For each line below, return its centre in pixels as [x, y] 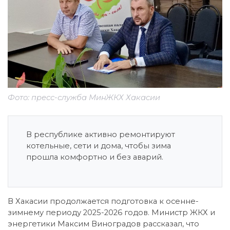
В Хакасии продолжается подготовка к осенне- [103, 201]
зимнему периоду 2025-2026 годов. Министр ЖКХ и [111, 212]
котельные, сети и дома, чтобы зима [99, 146]
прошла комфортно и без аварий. [95, 157]
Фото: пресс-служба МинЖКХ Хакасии [84, 97]
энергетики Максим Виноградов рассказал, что [103, 224]
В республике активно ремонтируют [101, 134]
